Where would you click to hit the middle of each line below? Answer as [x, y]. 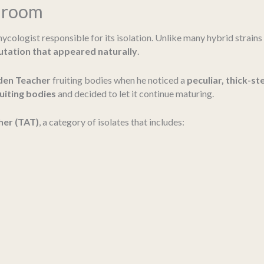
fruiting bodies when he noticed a [119, 80]
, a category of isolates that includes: [112, 122]
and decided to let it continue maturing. [135, 93]
